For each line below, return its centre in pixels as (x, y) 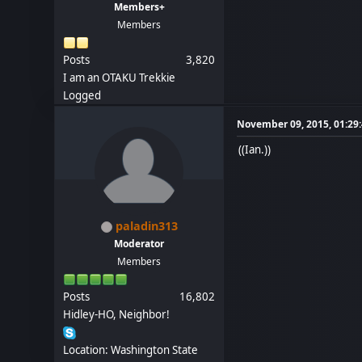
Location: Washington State (131, 350)
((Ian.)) (255, 149)
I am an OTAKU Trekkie (120, 78)
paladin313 (146, 226)
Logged (82, 95)
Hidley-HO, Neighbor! (117, 314)
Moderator (139, 244)
